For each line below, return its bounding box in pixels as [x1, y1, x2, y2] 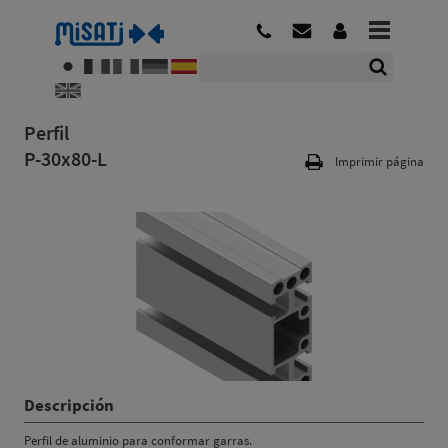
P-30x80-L [24, 146, 107, 171]
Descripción [24, 394, 114, 416]
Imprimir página [335, 153, 424, 170]
